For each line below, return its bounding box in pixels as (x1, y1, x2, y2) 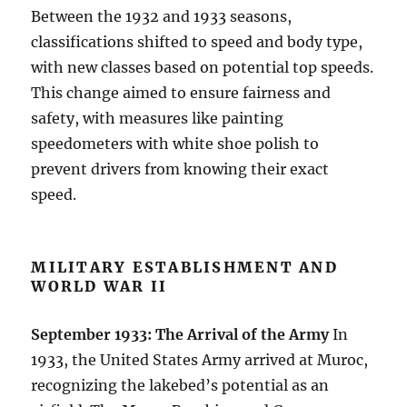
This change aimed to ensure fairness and (31, 84, 332, 103)
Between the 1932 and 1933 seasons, (31, 7, 293, 26)
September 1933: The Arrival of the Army (31, 325, 330, 344)
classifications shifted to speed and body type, (31, 33, 363, 52)
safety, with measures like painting (31, 109, 284, 128)
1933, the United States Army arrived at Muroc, (31, 351, 369, 370)
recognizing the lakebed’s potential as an (31, 376, 330, 395)
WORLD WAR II (31, 277, 168, 296)
